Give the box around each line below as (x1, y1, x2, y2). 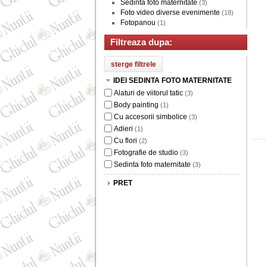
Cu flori (114, 136, 137, 145)
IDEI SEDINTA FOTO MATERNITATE (113, 76, 232, 85)
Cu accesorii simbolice (114, 113, 187, 121)
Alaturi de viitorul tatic (114, 89, 183, 97)
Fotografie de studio (114, 148, 178, 157)
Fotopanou (120, 18, 156, 27)
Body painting (114, 101, 159, 109)
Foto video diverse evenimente (120, 8, 220, 17)
